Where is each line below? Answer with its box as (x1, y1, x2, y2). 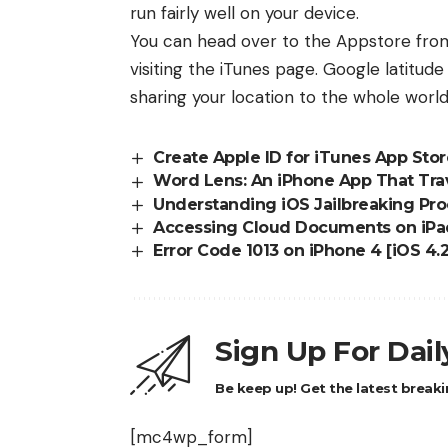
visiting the (130, 58, 220, 81)
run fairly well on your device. (130, 2, 359, 25)
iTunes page (220, 58, 315, 81)
